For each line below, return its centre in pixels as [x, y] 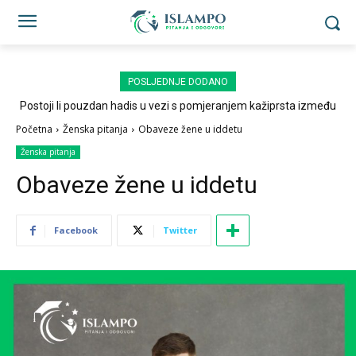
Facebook [76, 230]
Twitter [180, 230]
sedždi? [178, 118]
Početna [34, 129]
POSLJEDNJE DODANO [178, 82]
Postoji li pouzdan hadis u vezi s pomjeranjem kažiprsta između [178, 106]
